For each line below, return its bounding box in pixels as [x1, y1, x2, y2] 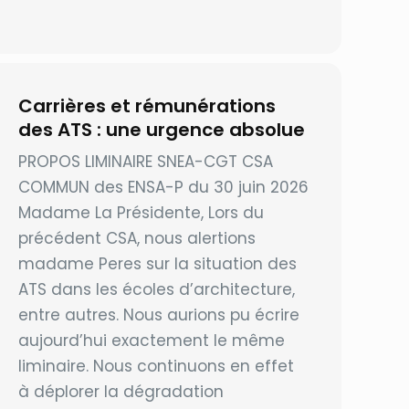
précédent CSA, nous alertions [18, 227, 257, 250]
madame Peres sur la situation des [18, 253, 298, 276]
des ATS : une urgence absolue [18, 117, 306, 143]
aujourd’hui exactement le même [18, 330, 286, 352]
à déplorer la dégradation [18, 381, 225, 404]
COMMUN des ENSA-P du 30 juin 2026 [18, 176, 309, 199]
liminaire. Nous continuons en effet [18, 355, 295, 378]
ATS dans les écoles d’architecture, [18, 278, 296, 301]
